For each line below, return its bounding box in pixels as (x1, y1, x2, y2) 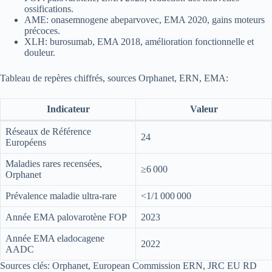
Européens (5, 137, 46, 148)
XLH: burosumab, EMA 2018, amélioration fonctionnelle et (24, 36, 254, 47)
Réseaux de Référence (5, 126, 91, 137)
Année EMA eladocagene (5, 233, 104, 243)
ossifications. (24, 3, 73, 14)
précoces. (24, 25, 60, 36)
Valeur (189, 103, 218, 114)
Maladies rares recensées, (5, 158, 102, 169)
